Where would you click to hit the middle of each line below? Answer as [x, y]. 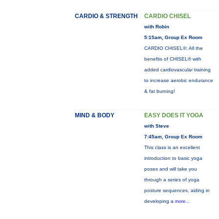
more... [182, 201]
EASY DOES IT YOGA [174, 115]
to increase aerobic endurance [178, 80]
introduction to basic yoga [173, 158]
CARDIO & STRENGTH [106, 16]
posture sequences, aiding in [177, 190]
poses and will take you [170, 169]
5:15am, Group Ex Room [173, 37]
